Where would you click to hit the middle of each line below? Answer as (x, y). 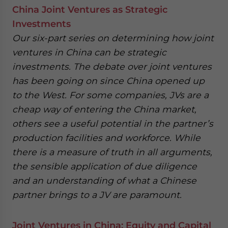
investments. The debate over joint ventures (112, 66)
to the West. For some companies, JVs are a (110, 95)
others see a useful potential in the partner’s (113, 123)
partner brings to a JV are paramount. (97, 195)
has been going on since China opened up (108, 81)
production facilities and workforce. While (106, 138)
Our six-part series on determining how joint (113, 38)
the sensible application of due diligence (105, 166)
